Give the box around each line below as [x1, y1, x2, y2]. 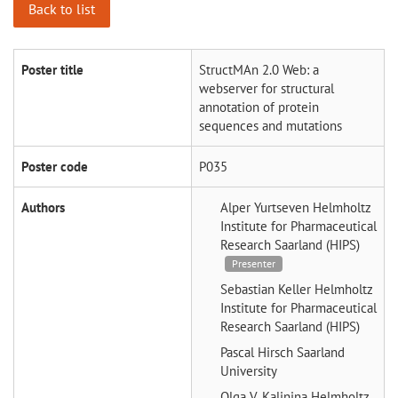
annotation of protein [199, 98, 319, 115]
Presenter [232, 256, 275, 270]
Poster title [21, 60, 84, 78]
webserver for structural [199, 79, 334, 97]
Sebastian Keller [220, 280, 314, 298]
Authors [21, 198, 65, 216]
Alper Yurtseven [220, 198, 313, 216]
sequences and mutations [199, 116, 342, 134]
